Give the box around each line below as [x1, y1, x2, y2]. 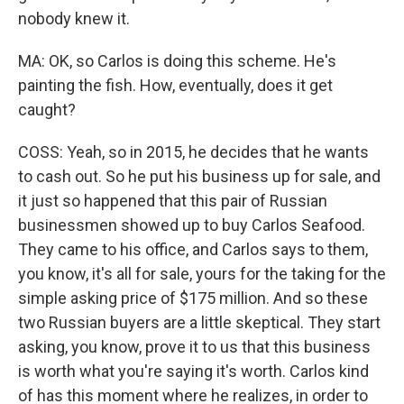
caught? [18, 100, 76, 119]
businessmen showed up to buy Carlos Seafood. [18, 216, 365, 234]
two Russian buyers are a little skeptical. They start [18, 313, 381, 332]
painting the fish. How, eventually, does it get [18, 76, 333, 95]
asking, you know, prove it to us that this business [18, 337, 371, 356]
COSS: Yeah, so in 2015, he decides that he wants [18, 142, 369, 161]
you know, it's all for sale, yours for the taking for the [18, 264, 386, 283]
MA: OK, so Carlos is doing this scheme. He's [18, 51, 336, 70]
